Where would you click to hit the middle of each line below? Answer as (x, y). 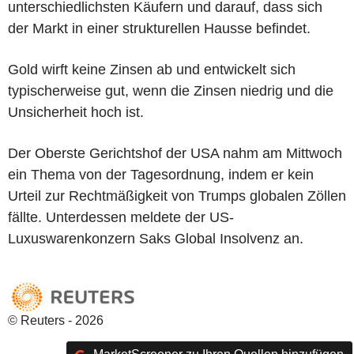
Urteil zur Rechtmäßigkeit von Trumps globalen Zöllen (177, 196)
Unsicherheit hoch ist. (76, 112)
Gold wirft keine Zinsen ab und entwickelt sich (152, 69)
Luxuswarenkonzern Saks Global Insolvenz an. (158, 238)
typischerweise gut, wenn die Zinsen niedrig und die (171, 90)
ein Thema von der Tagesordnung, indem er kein (161, 174)
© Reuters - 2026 (56, 320)
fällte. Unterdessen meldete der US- (121, 217)
